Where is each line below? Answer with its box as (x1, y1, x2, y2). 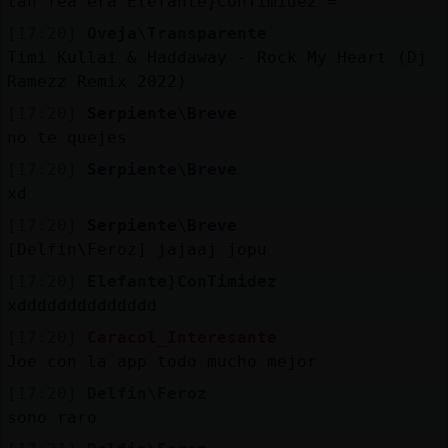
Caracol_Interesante (86, 327, 277, 347)
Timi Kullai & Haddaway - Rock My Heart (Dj (6, 47, 427, 67)
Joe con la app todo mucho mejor (6, 351, 317, 371)
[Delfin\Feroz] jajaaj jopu (6, 239, 267, 259)
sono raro (6, 407, 97, 427)
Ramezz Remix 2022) (6, 71, 187, 91)
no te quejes (6, 127, 127, 147)
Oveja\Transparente (86, 23, 267, 43)
